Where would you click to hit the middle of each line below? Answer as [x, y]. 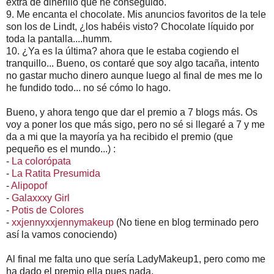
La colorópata [41, 161]
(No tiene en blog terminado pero [186, 222]
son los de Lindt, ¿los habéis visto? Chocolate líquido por [130, 26]
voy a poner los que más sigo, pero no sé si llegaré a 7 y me [135, 124]
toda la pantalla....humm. [59, 39]
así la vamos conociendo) [61, 234]
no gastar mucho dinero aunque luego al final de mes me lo [134, 75]
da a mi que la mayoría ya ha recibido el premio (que [120, 136]
